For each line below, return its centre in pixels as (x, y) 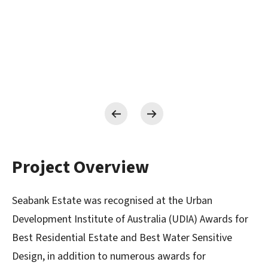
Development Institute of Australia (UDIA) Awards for (130, 219)
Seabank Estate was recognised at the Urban (112, 200)
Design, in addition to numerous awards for (109, 256)
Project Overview (80, 167)
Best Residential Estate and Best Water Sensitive (122, 237)
